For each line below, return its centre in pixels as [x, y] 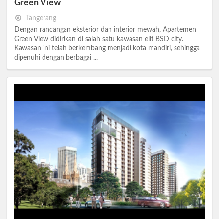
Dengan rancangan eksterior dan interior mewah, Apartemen [105, 30]
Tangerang [40, 18]
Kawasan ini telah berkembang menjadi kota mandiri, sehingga [107, 48]
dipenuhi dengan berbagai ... [56, 57]
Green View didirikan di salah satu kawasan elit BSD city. [99, 39]
